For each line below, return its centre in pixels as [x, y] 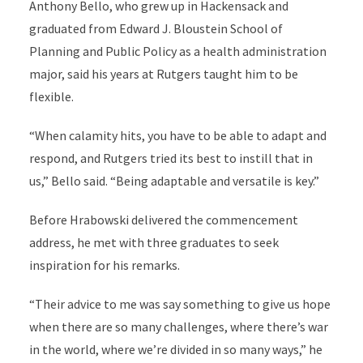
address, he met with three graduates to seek [154, 242]
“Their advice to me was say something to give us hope [179, 303]
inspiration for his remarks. [104, 265]
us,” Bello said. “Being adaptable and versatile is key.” [174, 180]
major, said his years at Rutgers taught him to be [163, 73]
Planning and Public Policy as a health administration [177, 51]
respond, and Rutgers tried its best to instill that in [171, 158]
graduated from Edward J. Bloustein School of [156, 28]
